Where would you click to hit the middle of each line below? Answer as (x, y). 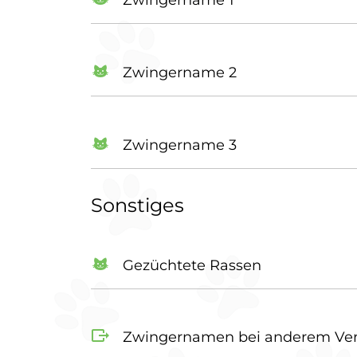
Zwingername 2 (180, 72)
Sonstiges (137, 205)
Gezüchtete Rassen (192, 265)
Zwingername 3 (180, 145)
